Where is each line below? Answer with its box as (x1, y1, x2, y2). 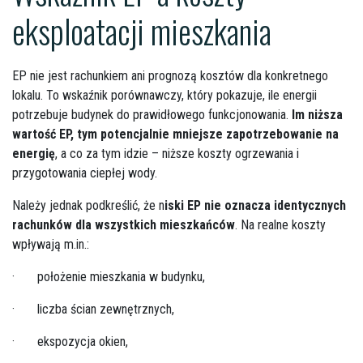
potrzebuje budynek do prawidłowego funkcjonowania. (12, 107, 292, 122)
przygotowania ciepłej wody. (12, 165, 157, 181)
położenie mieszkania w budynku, (37, 269, 205, 284)
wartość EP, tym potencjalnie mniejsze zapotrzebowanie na (12, 126, 339, 142)
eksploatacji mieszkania (12, 6, 271, 55)
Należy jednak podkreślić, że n (12, 198, 164, 213)
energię (12, 146, 55, 161)
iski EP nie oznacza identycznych (164, 198, 346, 213)
